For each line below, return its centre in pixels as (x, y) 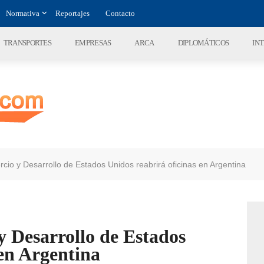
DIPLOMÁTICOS (203, 43)
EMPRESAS (93, 43)
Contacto (120, 13)
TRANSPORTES (27, 43)
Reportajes (72, 13)
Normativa (23, 13)
